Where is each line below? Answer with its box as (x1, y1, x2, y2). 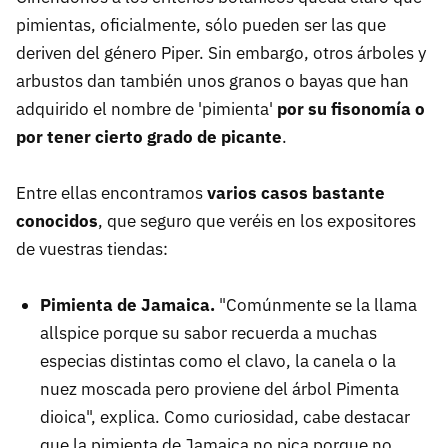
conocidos (16, 210, 98, 233)
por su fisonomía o (277, 98, 425, 121)
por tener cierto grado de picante (16, 126, 282, 149)
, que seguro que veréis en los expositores (98, 210, 416, 233)
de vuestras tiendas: (16, 238, 168, 261)
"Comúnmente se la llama (215, 294, 417, 317)
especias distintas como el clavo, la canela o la (40, 350, 396, 373)
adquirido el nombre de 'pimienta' (16, 98, 277, 121)
